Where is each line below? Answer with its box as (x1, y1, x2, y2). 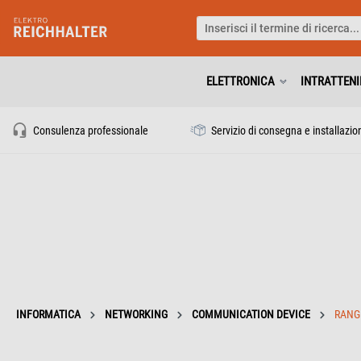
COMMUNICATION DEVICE (192, 307, 310, 321)
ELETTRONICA (206, 74, 275, 89)
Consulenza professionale (31, 124, 148, 137)
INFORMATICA (16, 307, 81, 321)
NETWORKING (105, 307, 168, 321)
